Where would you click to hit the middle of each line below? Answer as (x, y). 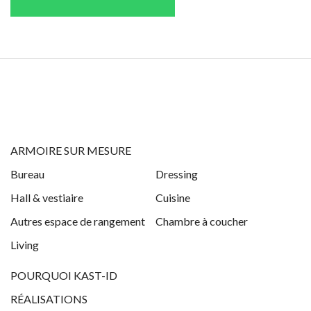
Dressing (177, 174)
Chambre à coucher (202, 221)
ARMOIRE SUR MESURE (71, 151)
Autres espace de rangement (78, 221)
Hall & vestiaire (47, 198)
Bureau (27, 174)
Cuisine (173, 198)
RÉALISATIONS (49, 299)
